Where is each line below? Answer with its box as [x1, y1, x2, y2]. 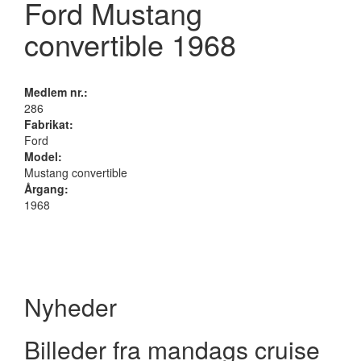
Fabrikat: [24, 116, 73, 133]
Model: [24, 148, 62, 165]
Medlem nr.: [24, 84, 88, 101]
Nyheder [24, 289, 117, 325]
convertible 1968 [24, 23, 236, 65]
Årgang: [24, 180, 68, 197]
